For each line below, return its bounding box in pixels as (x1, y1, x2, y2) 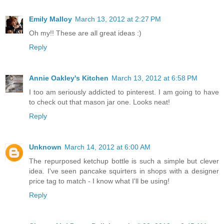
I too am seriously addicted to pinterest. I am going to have (29, 87, 219, 96)
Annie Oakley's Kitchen (29, 73, 108, 82)
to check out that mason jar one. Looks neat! (29, 97, 170, 106)
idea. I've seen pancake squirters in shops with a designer (29, 166, 219, 175)
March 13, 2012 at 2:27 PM (75, 14, 161, 23)
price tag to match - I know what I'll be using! (29, 176, 169, 185)
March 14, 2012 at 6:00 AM (64, 142, 150, 151)
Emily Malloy (29, 14, 72, 23)
